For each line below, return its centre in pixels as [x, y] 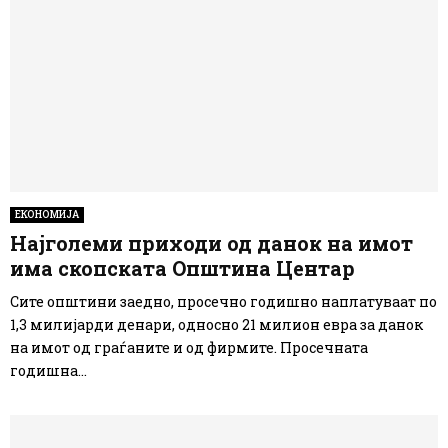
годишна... [48, 370]
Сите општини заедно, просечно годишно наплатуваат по [223, 301]
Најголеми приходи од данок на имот [211, 242]
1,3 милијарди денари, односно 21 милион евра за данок [216, 324]
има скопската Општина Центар [182, 267]
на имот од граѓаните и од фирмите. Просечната [189, 347]
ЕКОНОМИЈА [47, 214]
